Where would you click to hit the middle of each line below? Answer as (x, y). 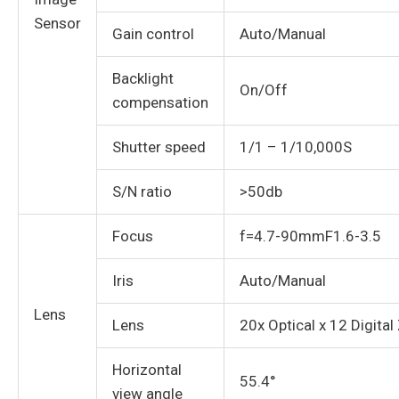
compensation (160, 103)
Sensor (57, 24)
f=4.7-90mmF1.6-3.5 (310, 236)
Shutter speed (159, 147)
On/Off (264, 90)
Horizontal (147, 370)
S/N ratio (142, 192)
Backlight (143, 79)
